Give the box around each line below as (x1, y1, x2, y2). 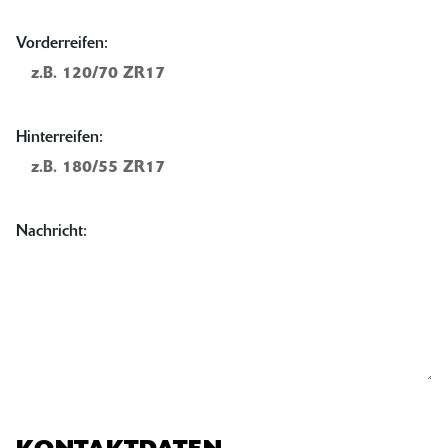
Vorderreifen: (16, 35, 108, 52)
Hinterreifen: (16, 129, 103, 146)
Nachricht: (16, 223, 87, 240)
